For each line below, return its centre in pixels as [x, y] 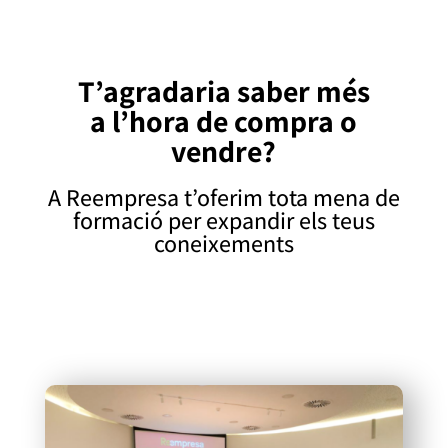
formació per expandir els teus [223, 220]
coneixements [223, 243]
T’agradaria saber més [223, 91]
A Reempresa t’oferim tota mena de [223, 197]
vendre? [224, 151]
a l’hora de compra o [224, 121]
